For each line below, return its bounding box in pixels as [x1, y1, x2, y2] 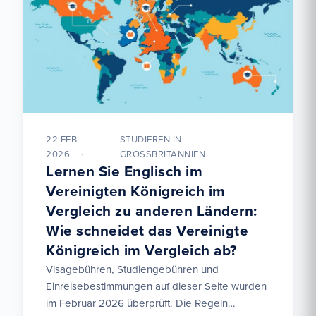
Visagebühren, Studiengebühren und [46, 263, 219, 276]
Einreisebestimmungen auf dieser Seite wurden [46, 280, 267, 293]
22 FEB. [46, 134, 80, 146]
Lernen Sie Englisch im [46, 163, 202, 181]
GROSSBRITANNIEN [119, 149, 200, 161]
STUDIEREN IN [119, 134, 182, 146]
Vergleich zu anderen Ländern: [46, 202, 257, 221]
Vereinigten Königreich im [46, 183, 226, 201]
